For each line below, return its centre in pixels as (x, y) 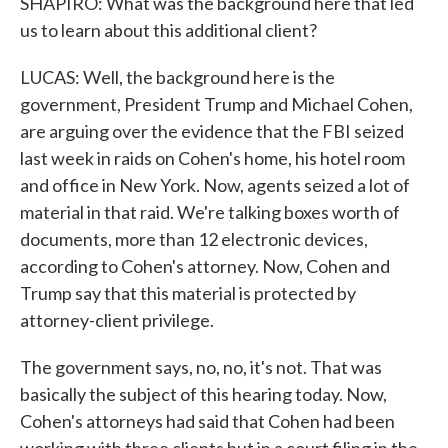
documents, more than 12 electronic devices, (194, 239)
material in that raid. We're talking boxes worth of (210, 212)
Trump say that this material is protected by (188, 293)
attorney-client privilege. (117, 320)
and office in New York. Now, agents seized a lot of (215, 185)
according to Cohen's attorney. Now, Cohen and (205, 266)
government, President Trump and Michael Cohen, (216, 104)
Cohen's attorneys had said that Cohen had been (207, 421)
